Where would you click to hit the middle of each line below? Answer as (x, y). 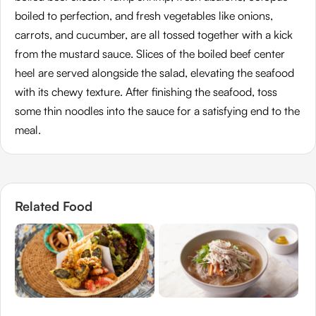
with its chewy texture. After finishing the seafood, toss (146, 91)
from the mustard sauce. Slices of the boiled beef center (150, 53)
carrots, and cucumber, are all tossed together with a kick (154, 34)
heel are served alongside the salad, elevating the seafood (154, 72)
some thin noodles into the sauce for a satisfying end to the (157, 110)
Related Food (54, 206)
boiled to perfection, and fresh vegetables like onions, (144, 15)
